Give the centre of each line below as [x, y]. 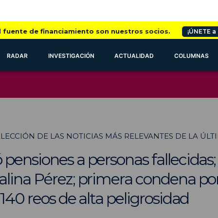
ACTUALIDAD [134, 56]
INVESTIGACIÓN [71, 56]
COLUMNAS [192, 56]
